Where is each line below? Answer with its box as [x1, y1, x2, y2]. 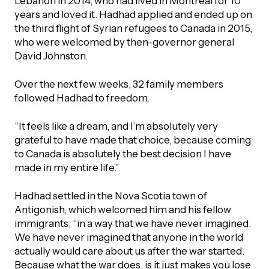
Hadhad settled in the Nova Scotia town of [14, 190, 207, 202]
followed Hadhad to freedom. [14, 92, 150, 104]
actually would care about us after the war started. [14, 245, 244, 258]
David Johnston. [14, 50, 88, 62]
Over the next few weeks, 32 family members [14, 78, 223, 91]
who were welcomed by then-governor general [14, 36, 234, 49]
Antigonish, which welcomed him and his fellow [14, 204, 231, 216]
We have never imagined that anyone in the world [14, 231, 243, 244]
